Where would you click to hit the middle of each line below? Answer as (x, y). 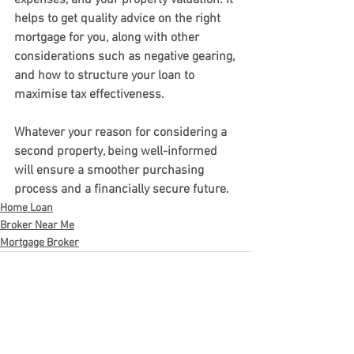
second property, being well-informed (117, 152)
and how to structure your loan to (106, 76)
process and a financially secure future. (122, 190)
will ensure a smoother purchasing (111, 171)
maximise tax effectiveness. (89, 95)
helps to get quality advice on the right (119, 19)
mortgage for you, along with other (108, 38)
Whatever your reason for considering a (122, 133)
